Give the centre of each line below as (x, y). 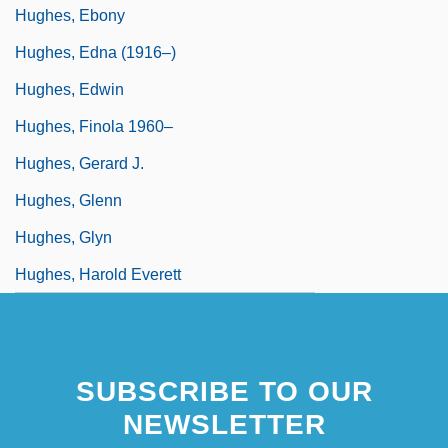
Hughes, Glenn (68, 200)
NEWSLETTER (224, 424)
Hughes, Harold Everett (98, 274)
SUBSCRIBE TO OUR (224, 391)
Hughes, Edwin (69, 89)
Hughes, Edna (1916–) (95, 52)
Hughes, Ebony (70, 15)
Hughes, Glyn (63, 237)
